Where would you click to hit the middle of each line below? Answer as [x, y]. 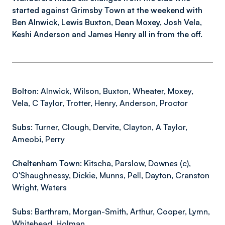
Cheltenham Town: [47, 163]
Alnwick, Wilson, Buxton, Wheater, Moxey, [116, 91]
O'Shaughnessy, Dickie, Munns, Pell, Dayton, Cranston [111, 175]
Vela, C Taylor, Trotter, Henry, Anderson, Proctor [100, 103]
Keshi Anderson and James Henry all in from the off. [107, 34]
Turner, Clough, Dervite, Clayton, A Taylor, [110, 127]
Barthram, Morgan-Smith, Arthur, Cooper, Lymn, [121, 211]
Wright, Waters [39, 187]
